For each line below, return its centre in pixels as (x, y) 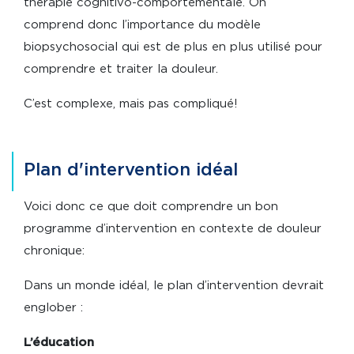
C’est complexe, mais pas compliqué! (131, 104)
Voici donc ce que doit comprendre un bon (151, 207)
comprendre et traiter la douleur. (121, 70)
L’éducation (59, 343)
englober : (55, 308)
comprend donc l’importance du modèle (142, 25)
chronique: (56, 251)
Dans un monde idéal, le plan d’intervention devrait (174, 286)
